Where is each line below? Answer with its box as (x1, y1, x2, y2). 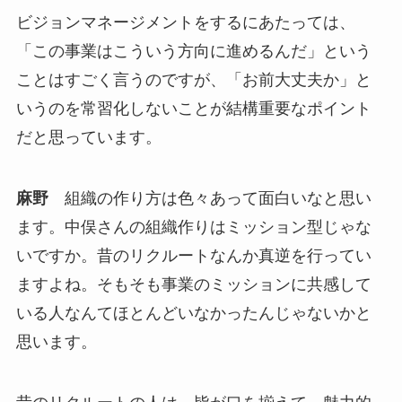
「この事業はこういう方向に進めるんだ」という (15, 42, 371, 61)
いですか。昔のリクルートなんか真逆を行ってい (15, 247, 371, 266)
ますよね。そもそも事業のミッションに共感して (15, 275, 371, 294)
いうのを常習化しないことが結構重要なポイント (15, 100, 371, 118)
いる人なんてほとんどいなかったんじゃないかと (15, 304, 371, 323)
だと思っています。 (15, 128, 162, 147)
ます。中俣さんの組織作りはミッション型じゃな (15, 218, 371, 237)
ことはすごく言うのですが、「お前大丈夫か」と (15, 71, 371, 90)
